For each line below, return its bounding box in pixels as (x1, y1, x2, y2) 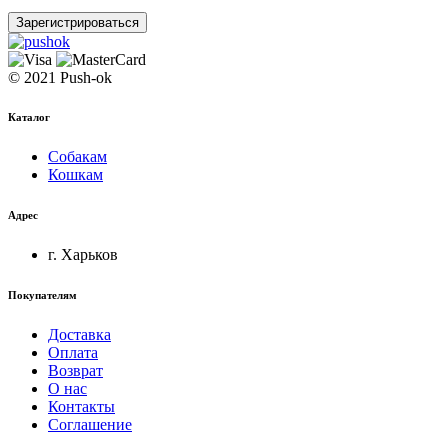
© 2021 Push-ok (8, 68, 112, 86)
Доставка (48, 326, 111, 344)
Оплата (48, 344, 98, 362)
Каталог (8, 111, 50, 124)
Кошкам (48, 166, 103, 184)
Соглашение (48, 416, 132, 434)
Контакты (48, 398, 115, 416)
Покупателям (8, 289, 77, 302)
